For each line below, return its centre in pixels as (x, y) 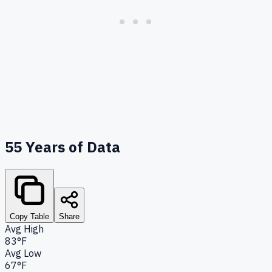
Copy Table (29, 216)
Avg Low (23, 253)
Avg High (24, 229)
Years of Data (71, 147)
